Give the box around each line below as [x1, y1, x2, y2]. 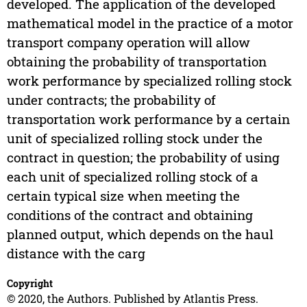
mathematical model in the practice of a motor [6, 14, 293, 32]
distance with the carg [6, 245, 145, 262]
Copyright [6, 277, 53, 291]
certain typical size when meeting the [6, 187, 240, 205]
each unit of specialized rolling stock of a [6, 168, 258, 186]
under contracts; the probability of [6, 91, 216, 109]
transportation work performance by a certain [6, 110, 290, 128]
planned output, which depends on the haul [6, 225, 273, 243]
